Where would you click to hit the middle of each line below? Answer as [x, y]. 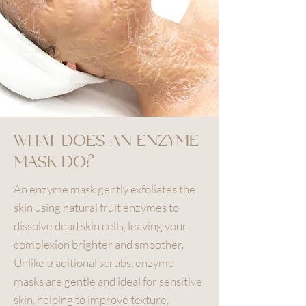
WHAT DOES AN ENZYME [106, 141]
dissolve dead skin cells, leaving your [100, 225]
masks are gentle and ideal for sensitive [108, 281]
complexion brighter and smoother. [99, 244]
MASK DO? [54, 162]
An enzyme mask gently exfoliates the [105, 189]
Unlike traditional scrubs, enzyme [94, 262]
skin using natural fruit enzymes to [96, 207]
